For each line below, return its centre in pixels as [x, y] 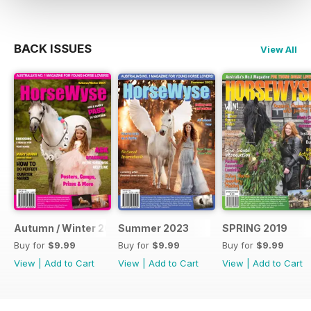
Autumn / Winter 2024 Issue [84, 228]
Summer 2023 [153, 228]
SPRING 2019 [255, 228]
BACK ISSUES [53, 48]
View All [279, 49]
